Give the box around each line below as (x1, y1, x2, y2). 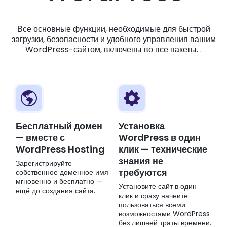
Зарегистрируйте (16, 158, 72, 169)
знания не (119, 155, 163, 168)
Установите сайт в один (119, 181, 197, 192)
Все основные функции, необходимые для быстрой (17, 23, 210, 35)
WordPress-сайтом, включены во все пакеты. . (25, 44, 202, 56)
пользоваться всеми (119, 200, 185, 210)
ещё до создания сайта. (16, 185, 95, 196)
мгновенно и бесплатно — (16, 176, 102, 187)
